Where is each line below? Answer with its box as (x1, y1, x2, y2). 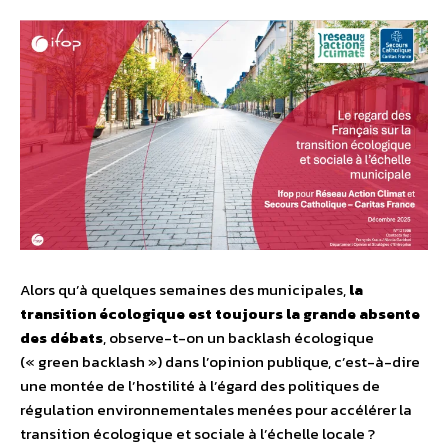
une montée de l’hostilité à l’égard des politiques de (20, 374, 380, 398)
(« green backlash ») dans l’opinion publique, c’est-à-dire (20, 350, 420, 374)
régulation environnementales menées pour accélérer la (20, 398, 412, 422)
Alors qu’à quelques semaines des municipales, (20, 278, 349, 302)
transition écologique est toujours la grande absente (20, 302, 420, 326)
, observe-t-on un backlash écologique (103, 326, 374, 350)
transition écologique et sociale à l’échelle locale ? (20, 422, 375, 446)
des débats (20, 326, 103, 350)
